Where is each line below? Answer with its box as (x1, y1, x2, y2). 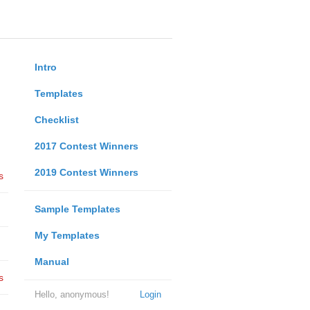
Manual (34, 256, 69, 267)
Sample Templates (34, 203, 120, 215)
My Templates (34, 230, 100, 241)
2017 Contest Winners (34, 140, 138, 152)
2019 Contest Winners (34, 167, 138, 178)
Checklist (34, 114, 79, 125)
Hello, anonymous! (34, 289, 109, 300)
